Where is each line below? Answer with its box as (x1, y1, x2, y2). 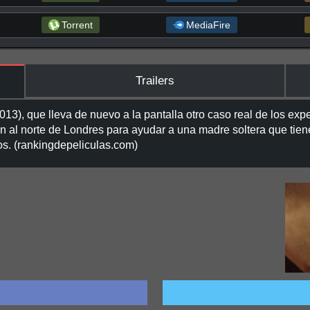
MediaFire (186, 19, 231, 31)
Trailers (135, 73, 174, 87)
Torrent (61, 19, 93, 31)
